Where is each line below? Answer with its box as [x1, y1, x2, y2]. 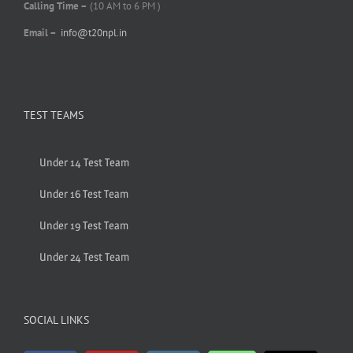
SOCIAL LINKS [24, 312, 89, 327]
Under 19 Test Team [39, 217, 128, 232]
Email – [24, 25, 58, 39]
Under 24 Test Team [39, 249, 129, 263]
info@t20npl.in [61, 25, 127, 39]
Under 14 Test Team [39, 154, 129, 169]
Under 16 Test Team [39, 186, 128, 200]
